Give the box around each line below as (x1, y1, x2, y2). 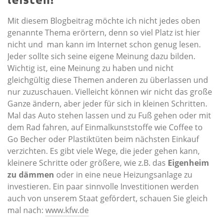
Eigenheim (168, 157, 209, 169)
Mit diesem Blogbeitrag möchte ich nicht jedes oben (7, 15, 200, 27)
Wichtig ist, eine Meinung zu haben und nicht (7, 63, 174, 74)
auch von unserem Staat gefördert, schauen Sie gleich (7, 193, 208, 204)
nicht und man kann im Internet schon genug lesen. (7, 39, 201, 50)
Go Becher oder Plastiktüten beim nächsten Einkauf (7, 134, 199, 145)
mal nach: (7, 205, 45, 216)
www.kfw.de (45, 205, 89, 216)
